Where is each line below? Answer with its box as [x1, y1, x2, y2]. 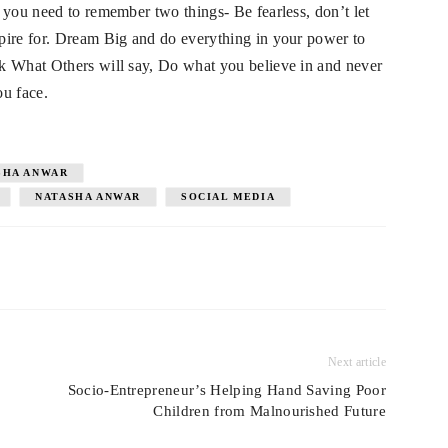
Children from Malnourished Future [153, 403, 386, 419]
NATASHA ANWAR [35, 191, 142, 202]
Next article [328, 355, 386, 369]
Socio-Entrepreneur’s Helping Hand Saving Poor [67, 382, 386, 398]
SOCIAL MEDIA [181, 191, 276, 202]
